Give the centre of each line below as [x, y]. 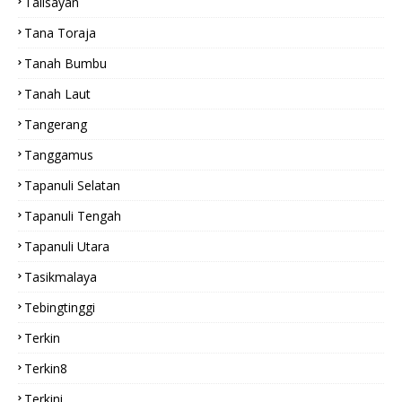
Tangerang [56, 124]
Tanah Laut [57, 94]
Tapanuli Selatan [72, 185]
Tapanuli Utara [67, 246]
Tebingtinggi [60, 307]
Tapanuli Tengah [73, 216]
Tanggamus [59, 155]
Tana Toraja [60, 33]
